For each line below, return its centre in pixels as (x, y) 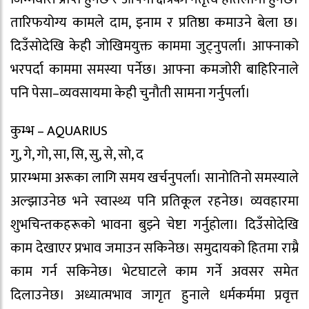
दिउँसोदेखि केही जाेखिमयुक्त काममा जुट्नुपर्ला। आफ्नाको (154, 46)
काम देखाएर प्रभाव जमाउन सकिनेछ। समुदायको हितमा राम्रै (154, 248)
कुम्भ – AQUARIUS (59, 131)
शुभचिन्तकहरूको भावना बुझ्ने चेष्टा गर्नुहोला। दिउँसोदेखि (154, 225)
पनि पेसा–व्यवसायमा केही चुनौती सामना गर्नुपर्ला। (130, 93)
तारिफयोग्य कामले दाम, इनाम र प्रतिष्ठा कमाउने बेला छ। (154, 22)
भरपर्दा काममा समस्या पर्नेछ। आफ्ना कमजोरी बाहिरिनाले (154, 69)
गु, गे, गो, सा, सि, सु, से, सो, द (77, 154)
